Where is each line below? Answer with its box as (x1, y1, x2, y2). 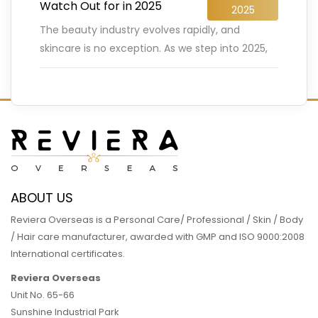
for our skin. (40, 77, 97, 92)
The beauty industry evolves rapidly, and (40, 22, 240, 37)
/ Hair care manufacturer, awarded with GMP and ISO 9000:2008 (11, 229, 305, 243)
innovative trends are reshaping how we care (40, 59, 263, 74)
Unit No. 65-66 (11, 287, 75, 302)
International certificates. (11, 246, 125, 261)
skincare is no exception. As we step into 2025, (40, 40, 268, 55)
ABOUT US (11, 188, 73, 207)
